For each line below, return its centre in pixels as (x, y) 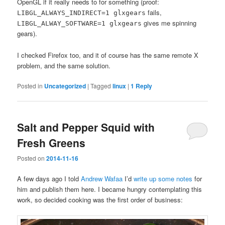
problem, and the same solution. (64, 65)
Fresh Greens (51, 142)
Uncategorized (65, 86)
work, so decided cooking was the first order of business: (100, 200)
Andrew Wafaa (102, 179)
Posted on (32, 158)
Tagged (101, 85)
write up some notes (163, 179)
